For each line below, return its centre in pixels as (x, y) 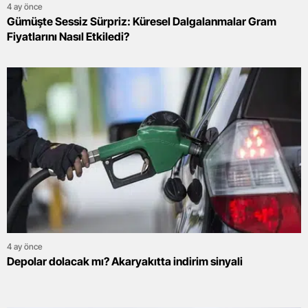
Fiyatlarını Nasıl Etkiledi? (68, 36)
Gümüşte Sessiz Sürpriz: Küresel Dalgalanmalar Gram (142, 21)
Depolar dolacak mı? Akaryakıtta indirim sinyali (125, 261)
